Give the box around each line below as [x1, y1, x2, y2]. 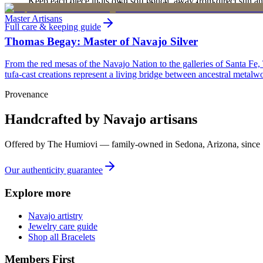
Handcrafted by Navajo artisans [5, 112, 197, 127]
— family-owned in [97, 139, 175, 150]
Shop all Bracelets [28, 231, 95, 242]
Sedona [175, 139, 203, 150]
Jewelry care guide [28, 221, 97, 231]
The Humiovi [48, 139, 97, 150]
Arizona [207, 139, 237, 150]
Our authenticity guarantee [5, 165, 103, 176]
